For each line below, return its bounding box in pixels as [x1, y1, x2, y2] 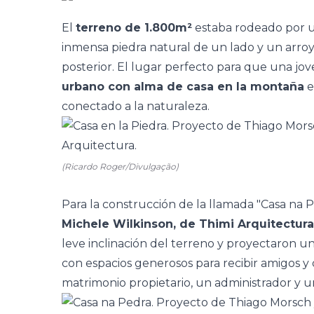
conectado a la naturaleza [62, 100, 207, 113]
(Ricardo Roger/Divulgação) [62, 161, 179, 172]
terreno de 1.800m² [76, 21, 192, 34]
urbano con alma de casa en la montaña [62, 80, 304, 93]
